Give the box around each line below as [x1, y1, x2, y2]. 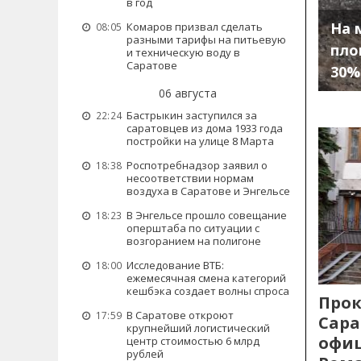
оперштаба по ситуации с [127, 221, 259, 235]
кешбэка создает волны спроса [127, 284, 289, 298]
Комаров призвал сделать [127, 19, 263, 34]
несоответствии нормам [127, 171, 254, 185]
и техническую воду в [127, 45, 240, 60]
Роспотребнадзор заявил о [127, 158, 268, 172]
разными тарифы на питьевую [127, 32, 286, 47]
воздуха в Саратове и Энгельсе [127, 184, 290, 198]
